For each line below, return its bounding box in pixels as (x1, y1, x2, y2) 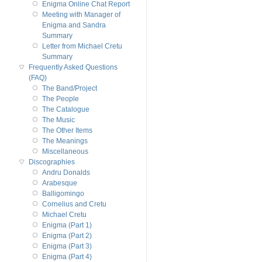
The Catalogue (42, 105, 89, 113)
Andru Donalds (42, 168, 90, 176)
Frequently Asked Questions (28, 63, 118, 71)
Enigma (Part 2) (42, 232, 92, 239)
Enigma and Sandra (42, 21, 106, 29)
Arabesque (42, 179, 77, 187)
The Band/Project (42, 84, 97, 92)
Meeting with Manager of (42, 11, 120, 18)
